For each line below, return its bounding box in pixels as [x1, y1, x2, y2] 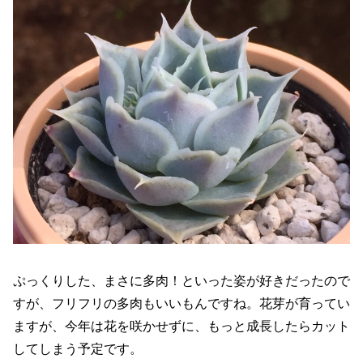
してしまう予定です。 [13, 341, 143, 356]
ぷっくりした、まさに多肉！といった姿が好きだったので [13, 273, 350, 288]
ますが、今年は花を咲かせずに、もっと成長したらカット [13, 318, 350, 333]
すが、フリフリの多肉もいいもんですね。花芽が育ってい [13, 296, 350, 310]
